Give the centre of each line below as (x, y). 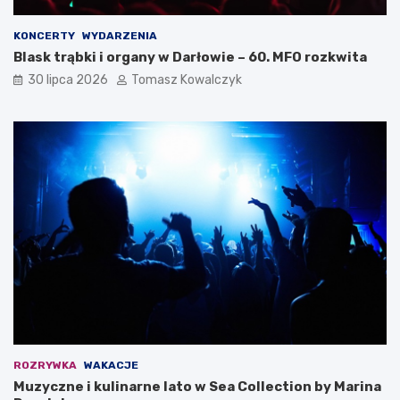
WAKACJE (111, 366)
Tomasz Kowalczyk (187, 79)
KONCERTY (44, 35)
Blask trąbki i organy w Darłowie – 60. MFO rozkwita (190, 57)
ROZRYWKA (45, 366)
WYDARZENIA (120, 35)
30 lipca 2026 (68, 79)
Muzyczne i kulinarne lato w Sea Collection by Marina (197, 387)
